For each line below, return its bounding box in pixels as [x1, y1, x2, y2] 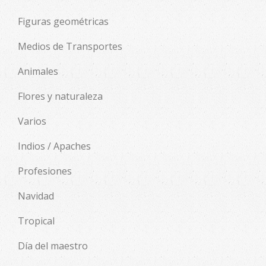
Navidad [18, 189, 54, 202]
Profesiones [18, 164, 72, 178]
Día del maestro [18, 239, 88, 252]
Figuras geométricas [18, 14, 109, 28]
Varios [18, 114, 46, 128]
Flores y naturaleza [18, 89, 103, 103]
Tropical [18, 214, 55, 227]
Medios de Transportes [18, 39, 122, 53]
